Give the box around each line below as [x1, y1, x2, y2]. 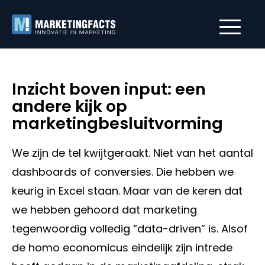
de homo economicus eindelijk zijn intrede [12, 240, 232, 255]
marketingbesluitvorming [12, 112, 223, 134]
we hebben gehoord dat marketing [12, 202, 197, 217]
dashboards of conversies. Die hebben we [12, 164, 234, 179]
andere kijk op [12, 95, 127, 117]
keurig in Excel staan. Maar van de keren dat [12, 183, 243, 198]
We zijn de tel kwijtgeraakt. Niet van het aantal [12, 146, 253, 160]
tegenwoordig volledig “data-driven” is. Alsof [12, 221, 248, 236]
